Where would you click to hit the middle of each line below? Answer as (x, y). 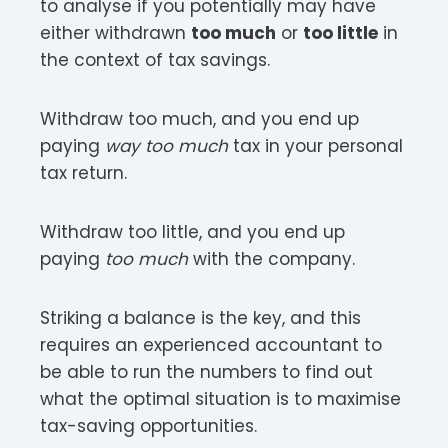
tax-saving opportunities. (148, 425)
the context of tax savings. (155, 59)
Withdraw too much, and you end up (199, 118)
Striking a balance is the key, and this (200, 317)
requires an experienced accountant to (211, 344)
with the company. (271, 258)
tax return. (83, 172)
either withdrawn (115, 32)
